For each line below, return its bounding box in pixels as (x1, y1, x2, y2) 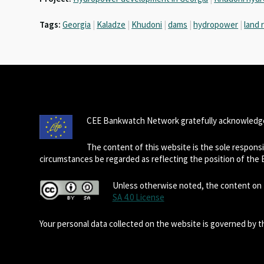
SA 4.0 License (112, 192, 164, 203)
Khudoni (131, 19, 163, 31)
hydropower (193, 19, 239, 31)
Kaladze (97, 19, 126, 31)
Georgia (62, 19, 91, 31)
